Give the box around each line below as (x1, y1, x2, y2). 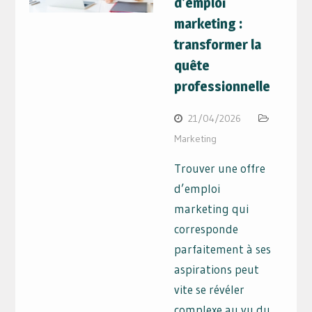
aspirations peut (174, 262, 260, 277)
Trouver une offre (174, 161, 266, 176)
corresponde (174, 221, 239, 237)
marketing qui (174, 201, 249, 217)
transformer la (174, 36, 262, 54)
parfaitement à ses (174, 242, 272, 257)
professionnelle (174, 78, 271, 95)
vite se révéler (174, 282, 245, 297)
